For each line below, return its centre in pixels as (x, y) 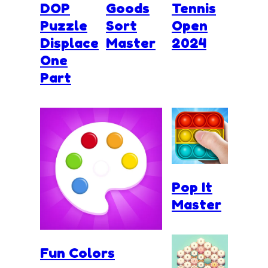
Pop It (192, 187)
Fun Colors (77, 252)
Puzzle (64, 25)
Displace (69, 42)
